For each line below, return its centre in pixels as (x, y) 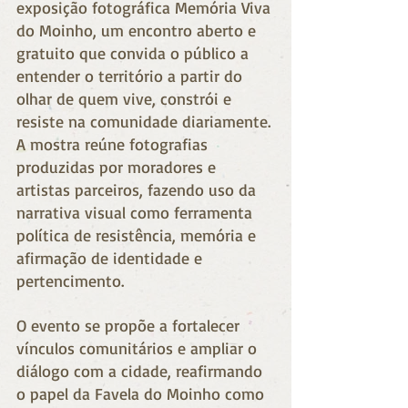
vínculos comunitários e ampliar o (139, 347)
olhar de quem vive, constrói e (126, 98)
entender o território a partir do (132, 75)
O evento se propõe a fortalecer (130, 325)
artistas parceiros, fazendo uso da (138, 189)
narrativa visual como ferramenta (137, 212)
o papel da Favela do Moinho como (143, 393)
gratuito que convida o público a (135, 52)
